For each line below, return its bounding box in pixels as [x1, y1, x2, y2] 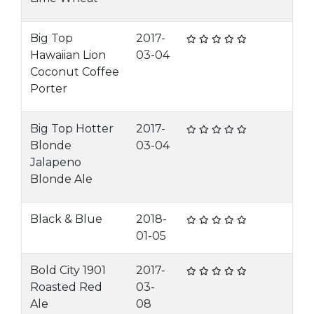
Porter [30, 82, 67, 95]
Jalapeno [30, 156, 81, 169]
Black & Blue [30, 212, 102, 226]
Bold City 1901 [30, 264, 106, 277]
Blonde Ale [30, 172, 93, 186]
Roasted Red [30, 280, 102, 294]
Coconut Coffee [30, 65, 119, 78]
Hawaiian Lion [30, 48, 106, 62]
